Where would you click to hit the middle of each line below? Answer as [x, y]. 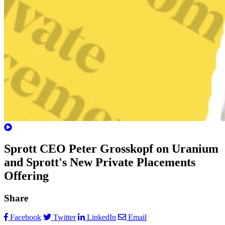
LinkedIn [101, 217]
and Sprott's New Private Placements [100, 162]
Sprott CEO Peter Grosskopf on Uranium [111, 148]
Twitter [65, 217]
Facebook [26, 217]
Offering [26, 176]
